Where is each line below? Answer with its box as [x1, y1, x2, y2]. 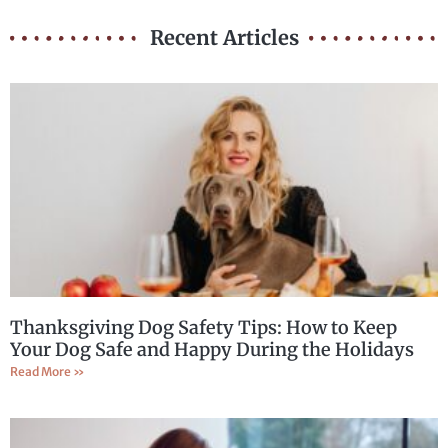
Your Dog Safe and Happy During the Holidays [10, 337, 414, 361]
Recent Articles [149, 24, 299, 50]
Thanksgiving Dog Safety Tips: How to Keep [10, 315, 397, 339]
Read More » [10, 363, 85, 379]
